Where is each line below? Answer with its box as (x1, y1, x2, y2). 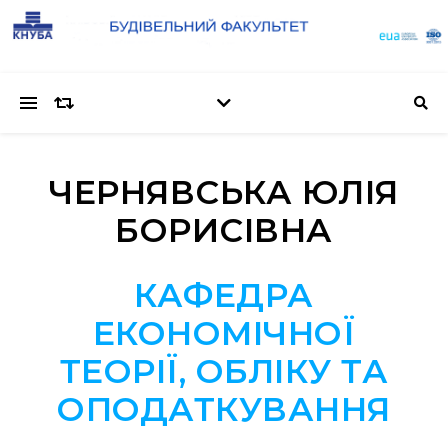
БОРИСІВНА (115, 210, 333, 251)
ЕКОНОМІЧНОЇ (92, 313, 356, 354)
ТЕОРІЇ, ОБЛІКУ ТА (59, 351, 389, 392)
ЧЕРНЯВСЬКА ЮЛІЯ (49, 172, 399, 213)
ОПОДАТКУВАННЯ (57, 389, 391, 430)
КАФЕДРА (134, 275, 314, 316)
